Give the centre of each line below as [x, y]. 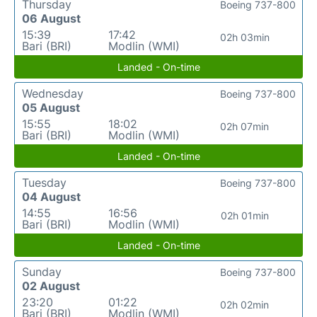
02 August [51, 286]
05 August [51, 108]
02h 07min [245, 126]
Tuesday [44, 183]
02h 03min [244, 37]
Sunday [42, 272]
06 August [51, 18]
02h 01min [244, 215]
